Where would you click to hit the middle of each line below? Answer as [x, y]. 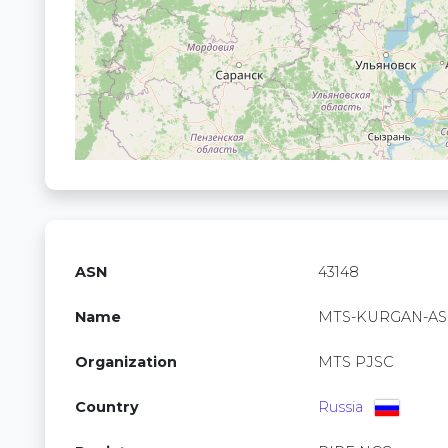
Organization [126, 362]
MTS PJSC [356, 362]
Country [107, 407]
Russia [340, 407]
